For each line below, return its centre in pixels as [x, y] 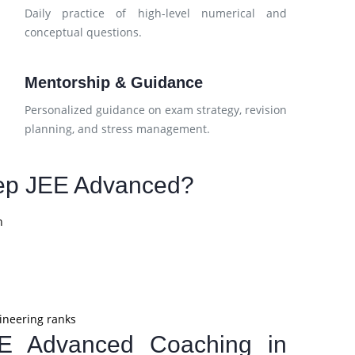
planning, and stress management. [117, 129]
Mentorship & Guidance [113, 82]
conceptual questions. [83, 32]
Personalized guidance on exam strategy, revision [156, 110]
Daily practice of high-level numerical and [156, 13]
